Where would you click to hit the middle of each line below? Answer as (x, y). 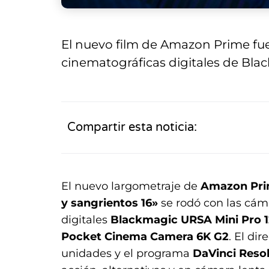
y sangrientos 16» (110, 203)
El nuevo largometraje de (131, 186)
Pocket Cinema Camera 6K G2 (145, 236)
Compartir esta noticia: (132, 128)
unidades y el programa (127, 253)
